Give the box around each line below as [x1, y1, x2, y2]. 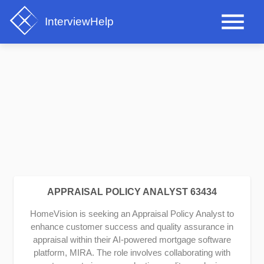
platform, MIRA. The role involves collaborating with [34, 247, 230, 258]
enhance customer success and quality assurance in [31, 222, 233, 232]
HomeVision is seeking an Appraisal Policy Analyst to [30, 209, 234, 219]
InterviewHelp [45, 15, 114, 28]
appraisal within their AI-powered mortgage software [33, 235, 231, 245]
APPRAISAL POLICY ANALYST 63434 [47, 187, 217, 197]
